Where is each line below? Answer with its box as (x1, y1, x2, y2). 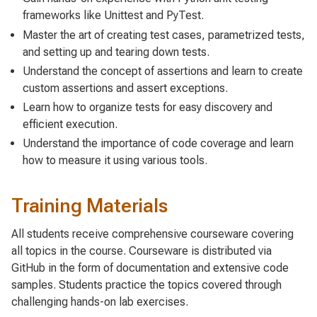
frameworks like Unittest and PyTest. (23, 8, 204, 23)
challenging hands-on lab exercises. (11, 294, 188, 309)
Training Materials (11, 194, 168, 218)
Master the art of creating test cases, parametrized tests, (23, 28, 305, 42)
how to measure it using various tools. (23, 154, 207, 168)
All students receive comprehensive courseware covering (11, 226, 294, 241)
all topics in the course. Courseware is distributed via (11, 243, 272, 258)
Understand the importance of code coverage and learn (23, 137, 294, 151)
